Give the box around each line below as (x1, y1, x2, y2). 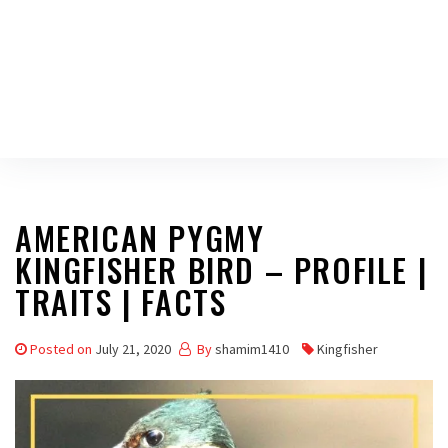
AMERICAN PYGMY (15, 214, 265, 261)
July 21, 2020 (95, 340, 171, 358)
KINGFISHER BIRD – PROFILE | (15, 246, 428, 293)
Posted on (30, 340, 95, 358)
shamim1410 (215, 340, 289, 358)
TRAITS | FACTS (15, 278, 227, 325)
